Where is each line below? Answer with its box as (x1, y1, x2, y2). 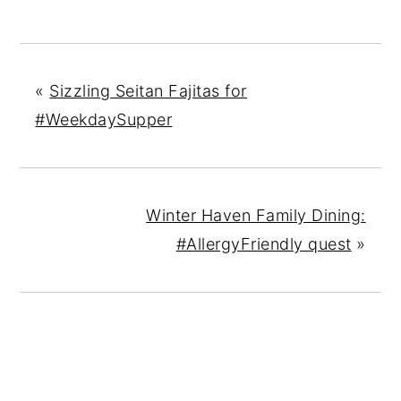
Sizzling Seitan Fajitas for (49, 81, 247, 101)
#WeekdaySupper (35, 110, 173, 130)
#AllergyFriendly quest (175, 235, 352, 254)
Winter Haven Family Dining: (146, 206, 366, 226)
